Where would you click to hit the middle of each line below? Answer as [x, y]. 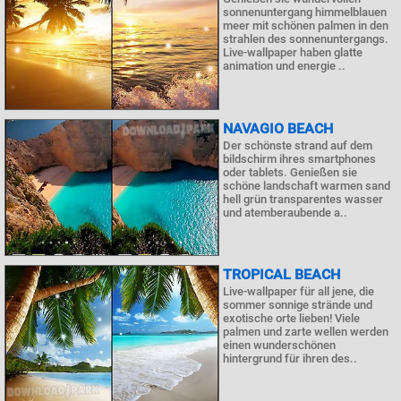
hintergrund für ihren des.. [290, 358]
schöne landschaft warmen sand [307, 185]
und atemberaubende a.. [285, 212]
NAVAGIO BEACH [278, 128]
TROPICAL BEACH [282, 274]
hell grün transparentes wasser [303, 199]
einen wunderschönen [279, 345]
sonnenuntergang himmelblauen [305, 13]
